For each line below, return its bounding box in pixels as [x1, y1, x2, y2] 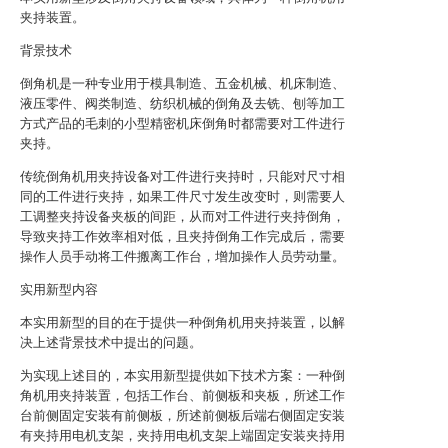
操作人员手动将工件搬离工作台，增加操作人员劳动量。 [20, 249, 345, 264]
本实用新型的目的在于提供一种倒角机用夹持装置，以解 [20, 315, 345, 330]
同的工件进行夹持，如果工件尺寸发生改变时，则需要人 [20, 189, 345, 204]
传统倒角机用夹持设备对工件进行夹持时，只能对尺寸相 [20, 169, 345, 184]
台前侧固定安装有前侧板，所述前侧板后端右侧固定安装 [20, 408, 345, 423]
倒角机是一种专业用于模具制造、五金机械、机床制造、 [20, 76, 345, 91]
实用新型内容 [20, 282, 98, 297]
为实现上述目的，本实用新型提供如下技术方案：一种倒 [20, 368, 345, 383]
